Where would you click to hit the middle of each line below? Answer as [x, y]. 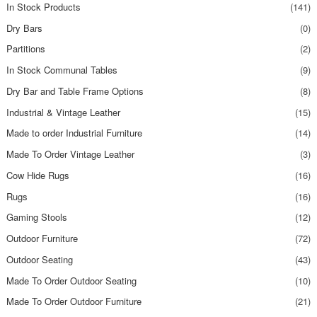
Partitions [25, 49]
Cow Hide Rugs [38, 175]
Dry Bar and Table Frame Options [75, 91]
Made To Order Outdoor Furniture [74, 301]
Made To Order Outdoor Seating [71, 280]
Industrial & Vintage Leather [63, 112]
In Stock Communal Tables [62, 70]
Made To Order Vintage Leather [70, 154]
